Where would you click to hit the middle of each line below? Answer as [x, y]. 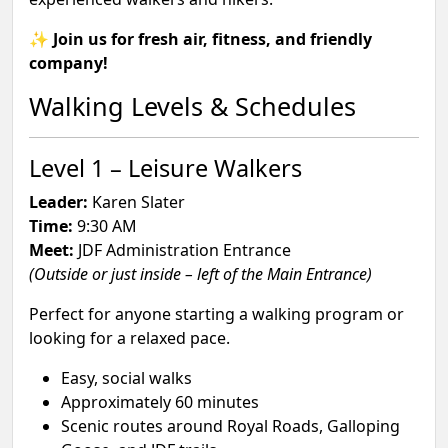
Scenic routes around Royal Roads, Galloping [230, 426]
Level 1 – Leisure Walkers [165, 168]
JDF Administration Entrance [182, 250]
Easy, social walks [126, 378]
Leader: [58, 202]
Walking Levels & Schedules [192, 106]
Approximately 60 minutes [160, 402]
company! [68, 63]
